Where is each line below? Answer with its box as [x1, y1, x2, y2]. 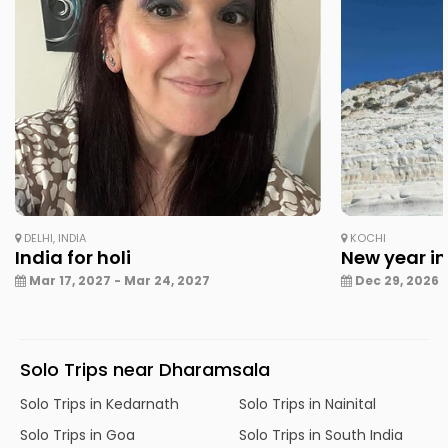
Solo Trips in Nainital [239, 393, 376, 414]
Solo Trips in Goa [20, 424, 135, 445]
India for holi [15, 244, 131, 270]
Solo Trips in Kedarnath [20, 393, 179, 414]
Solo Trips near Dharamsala [20, 356, 270, 382]
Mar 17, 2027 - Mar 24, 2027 [26, 271, 210, 289]
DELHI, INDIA [21, 229, 86, 246]
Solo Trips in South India [239, 424, 403, 445]
